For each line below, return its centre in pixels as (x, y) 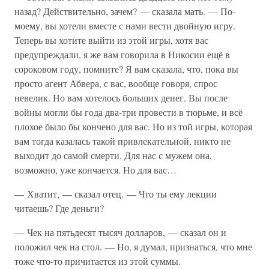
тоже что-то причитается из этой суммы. (98, 261)
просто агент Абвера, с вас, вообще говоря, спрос (116, 83)
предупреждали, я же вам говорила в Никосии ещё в (122, 54)
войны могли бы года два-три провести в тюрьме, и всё (128, 112)
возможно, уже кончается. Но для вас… (95, 170)
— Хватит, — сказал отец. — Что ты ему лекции (116, 194)
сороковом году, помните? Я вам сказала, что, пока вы (126, 69)
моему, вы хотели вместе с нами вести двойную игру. (125, 26)
